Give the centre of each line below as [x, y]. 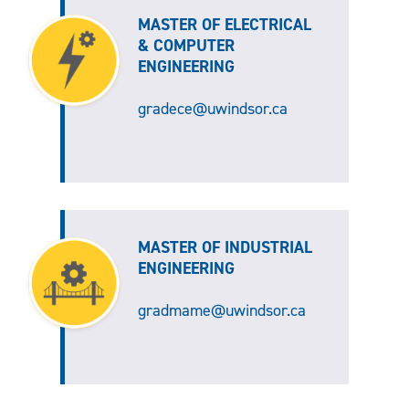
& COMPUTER [186, 46]
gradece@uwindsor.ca [212, 109]
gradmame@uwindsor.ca [221, 311]
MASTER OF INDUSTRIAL [225, 248]
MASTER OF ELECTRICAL [224, 25]
